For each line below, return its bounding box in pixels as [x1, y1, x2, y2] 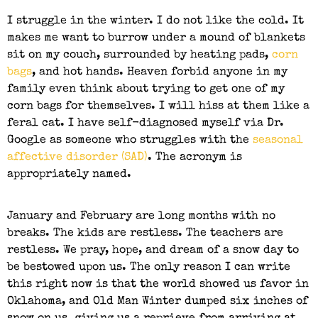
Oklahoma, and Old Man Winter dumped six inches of [7, 295, 308, 307]
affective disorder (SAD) [7, 152, 148, 164]
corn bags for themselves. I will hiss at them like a [7, 101, 309, 113]
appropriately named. [7, 169, 131, 181]
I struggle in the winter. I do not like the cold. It [7, 16, 304, 28]
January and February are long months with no [7, 210, 275, 222]
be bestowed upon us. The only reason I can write [7, 261, 290, 273]
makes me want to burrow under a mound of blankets [7, 33, 305, 45]
